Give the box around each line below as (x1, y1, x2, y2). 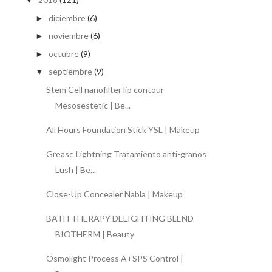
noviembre (48, 30, 89, 41)
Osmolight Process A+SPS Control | (46, 253, 183, 263)
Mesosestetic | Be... (55, 100, 131, 110)
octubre (48, 48, 79, 59)
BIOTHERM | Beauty (55, 228, 134, 239)
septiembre (48, 66, 92, 77)
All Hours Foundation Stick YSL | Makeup (46, 124, 200, 135)
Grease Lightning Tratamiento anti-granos (46, 148, 206, 159)
